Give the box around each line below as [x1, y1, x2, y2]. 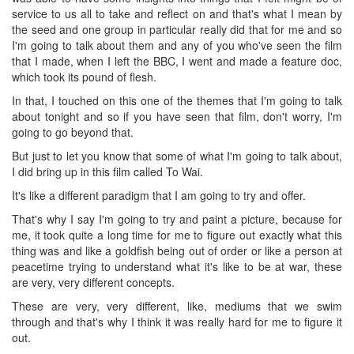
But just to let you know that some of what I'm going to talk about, [12, 147, 342, 164]
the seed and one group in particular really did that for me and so [12, 21, 342, 37]
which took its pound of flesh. [12, 68, 156, 85]
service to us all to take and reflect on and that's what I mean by [12, 5, 342, 21]
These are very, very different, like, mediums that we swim [12, 297, 342, 314]
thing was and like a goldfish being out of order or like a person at [12, 242, 342, 258]
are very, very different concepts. [12, 273, 175, 290]
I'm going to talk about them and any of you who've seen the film [12, 36, 342, 53]
